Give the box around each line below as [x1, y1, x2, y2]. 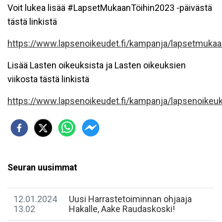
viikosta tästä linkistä [7, 74, 89, 85]
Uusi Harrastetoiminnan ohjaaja [69, 194, 192, 205]
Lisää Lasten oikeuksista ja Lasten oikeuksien [7, 60, 186, 71]
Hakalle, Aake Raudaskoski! [69, 204, 175, 215]
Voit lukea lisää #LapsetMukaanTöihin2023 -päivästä [7, 2, 212, 13]
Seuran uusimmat [7, 163, 77, 173]
